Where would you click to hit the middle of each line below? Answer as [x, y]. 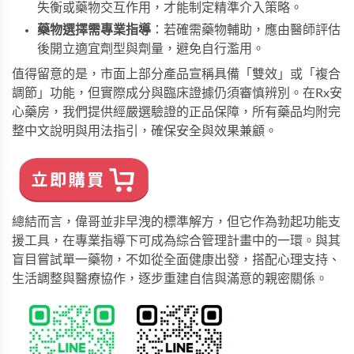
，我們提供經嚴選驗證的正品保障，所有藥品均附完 [195, 113]
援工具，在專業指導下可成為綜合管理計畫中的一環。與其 [176, 241]
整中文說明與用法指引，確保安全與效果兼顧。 [145, 132]
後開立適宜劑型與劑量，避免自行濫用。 [151, 49]
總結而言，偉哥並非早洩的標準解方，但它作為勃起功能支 [176, 222]
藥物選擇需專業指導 [94, 30]
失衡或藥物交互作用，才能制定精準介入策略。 [170, 8]
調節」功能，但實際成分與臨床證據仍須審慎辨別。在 [164, 94]
